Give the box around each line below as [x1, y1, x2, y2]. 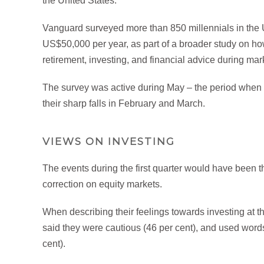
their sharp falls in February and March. [42, 98, 205, 108]
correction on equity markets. [42, 179, 162, 189]
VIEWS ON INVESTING [42, 135, 175, 147]
